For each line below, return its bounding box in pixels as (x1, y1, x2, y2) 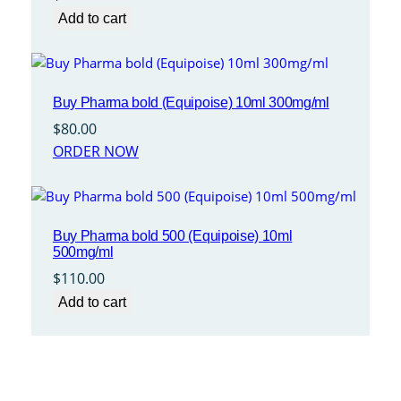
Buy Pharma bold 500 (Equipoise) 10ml (52, 227, 293, 243)
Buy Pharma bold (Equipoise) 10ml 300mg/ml (52, 95, 329, 111)
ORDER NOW (52, 141, 139, 162)
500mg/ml (52, 243, 114, 260)
